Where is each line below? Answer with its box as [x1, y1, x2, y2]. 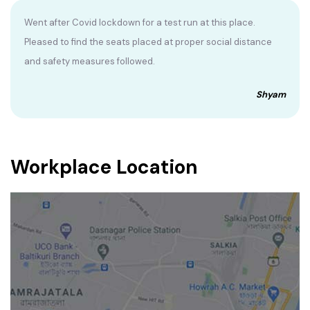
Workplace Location [10, 154, 198, 181]
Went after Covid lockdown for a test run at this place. [24, 17, 255, 29]
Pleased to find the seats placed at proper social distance [24, 36, 272, 48]
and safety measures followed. [24, 55, 155, 68]
